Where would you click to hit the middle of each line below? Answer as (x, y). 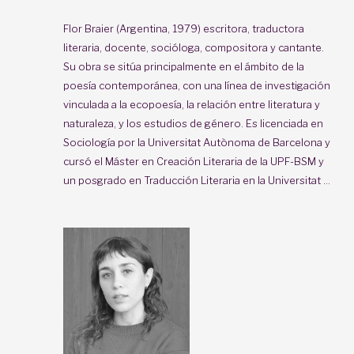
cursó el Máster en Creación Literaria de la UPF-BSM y (194, 161)
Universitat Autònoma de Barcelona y (239, 142)
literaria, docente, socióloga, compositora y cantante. (194, 47)
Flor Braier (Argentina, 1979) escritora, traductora (184, 28)
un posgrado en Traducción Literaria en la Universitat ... (197, 180)
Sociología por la (104, 142)
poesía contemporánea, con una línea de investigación (197, 85)
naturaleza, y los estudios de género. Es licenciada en (193, 123)
